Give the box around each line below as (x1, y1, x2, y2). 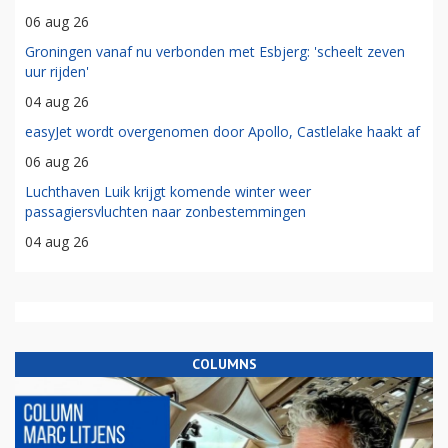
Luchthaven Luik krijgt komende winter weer (25, 182, 311, 202)
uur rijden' (25, 62, 89, 82)
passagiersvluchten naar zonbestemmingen (25, 202, 306, 222)
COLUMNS (191, 355, 257, 374)
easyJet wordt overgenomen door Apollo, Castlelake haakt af (25, 122, 420, 142)
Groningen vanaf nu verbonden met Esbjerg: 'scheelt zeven (25, 42, 405, 62)
